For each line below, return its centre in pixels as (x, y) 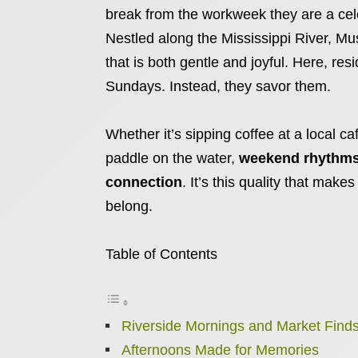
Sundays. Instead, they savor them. (218, 86)
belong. (129, 206)
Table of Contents (161, 254)
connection (144, 182)
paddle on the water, (172, 158)
